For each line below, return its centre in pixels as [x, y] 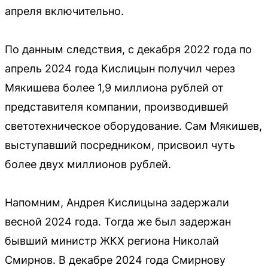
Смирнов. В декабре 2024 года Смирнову [115, 260]
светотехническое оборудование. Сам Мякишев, [133, 126]
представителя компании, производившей [117, 106]
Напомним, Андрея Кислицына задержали [117, 202]
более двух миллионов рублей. [88, 164]
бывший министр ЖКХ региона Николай [112, 240]
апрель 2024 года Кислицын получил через [120, 68]
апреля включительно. [64, 11]
